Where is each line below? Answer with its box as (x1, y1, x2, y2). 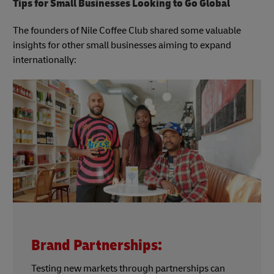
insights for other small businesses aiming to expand (13, 39, 231, 51)
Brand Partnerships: (31, 235, 162, 255)
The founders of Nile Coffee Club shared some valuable (13, 24, 241, 37)
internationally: (13, 53, 76, 66)
